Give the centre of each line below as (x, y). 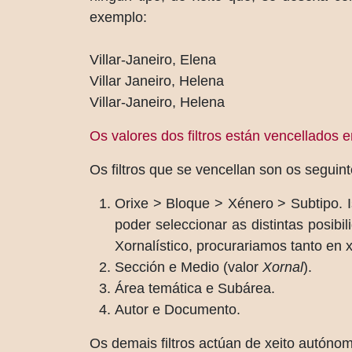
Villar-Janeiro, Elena (153, 60)
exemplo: (118, 17)
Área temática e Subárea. (195, 288)
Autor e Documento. (178, 310)
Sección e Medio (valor (189, 267)
